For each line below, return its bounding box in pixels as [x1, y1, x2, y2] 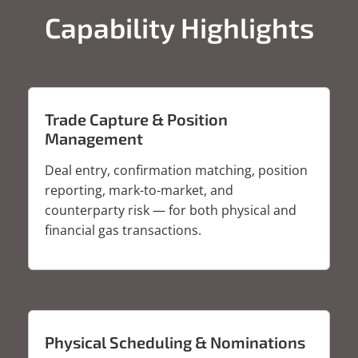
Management [45, 128, 143, 148]
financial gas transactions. [45, 221, 201, 239]
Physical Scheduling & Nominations [45, 332, 305, 352]
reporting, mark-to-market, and [45, 181, 233, 199]
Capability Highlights [44, 10, 314, 44]
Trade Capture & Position [45, 109, 228, 129]
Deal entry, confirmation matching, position [45, 161, 308, 179]
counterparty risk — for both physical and [45, 201, 296, 219]
